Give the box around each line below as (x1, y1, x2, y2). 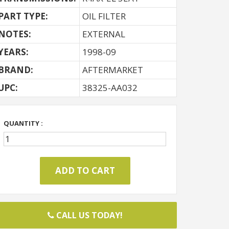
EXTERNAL (82, 28, 125, 40)
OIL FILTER (82, 10, 126, 22)
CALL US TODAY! (54, 210, 123, 221)
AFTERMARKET (82, 64, 143, 76)
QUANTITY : (4, 119, 43, 128)
